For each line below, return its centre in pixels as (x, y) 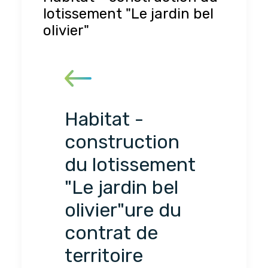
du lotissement (130, 165)
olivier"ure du (123, 210)
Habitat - (104, 119)
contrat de (111, 233)
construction (122, 142)
